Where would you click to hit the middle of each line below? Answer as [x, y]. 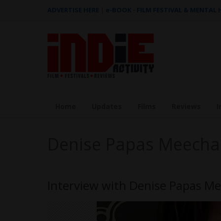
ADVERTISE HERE [73, 10]
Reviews [186, 106]
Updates [107, 106]
